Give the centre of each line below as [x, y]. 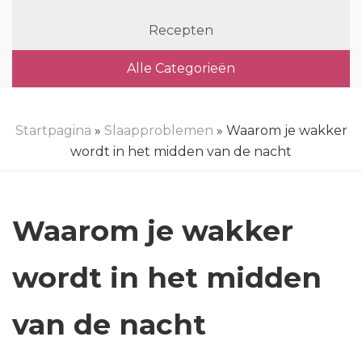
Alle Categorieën [181, 68]
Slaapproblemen [158, 130]
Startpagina [53, 130]
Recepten [181, 30]
